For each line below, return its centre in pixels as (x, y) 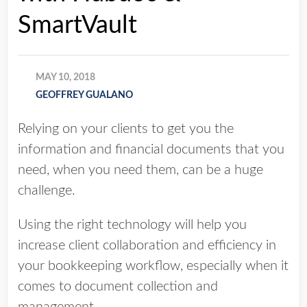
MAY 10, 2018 (65, 77)
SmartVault (77, 25)
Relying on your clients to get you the (126, 128)
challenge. (47, 190)
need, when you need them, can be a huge (140, 170)
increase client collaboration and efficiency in (147, 245)
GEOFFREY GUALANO (84, 95)
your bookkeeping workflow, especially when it (153, 266)
